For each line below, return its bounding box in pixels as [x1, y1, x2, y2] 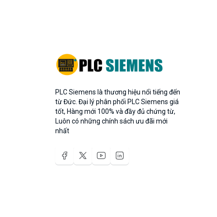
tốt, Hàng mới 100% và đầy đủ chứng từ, [55, 107, 175, 115]
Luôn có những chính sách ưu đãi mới [55, 117, 168, 125]
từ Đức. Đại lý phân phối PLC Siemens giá [55, 97, 179, 106]
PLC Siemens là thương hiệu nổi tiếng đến [55, 88, 180, 96]
